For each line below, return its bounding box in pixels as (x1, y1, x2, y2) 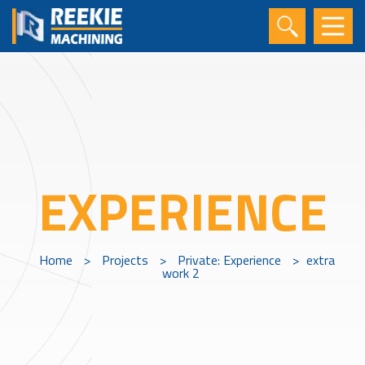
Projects (101, 250, 148, 270)
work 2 (161, 263, 200, 283)
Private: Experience (177, 250, 281, 270)
